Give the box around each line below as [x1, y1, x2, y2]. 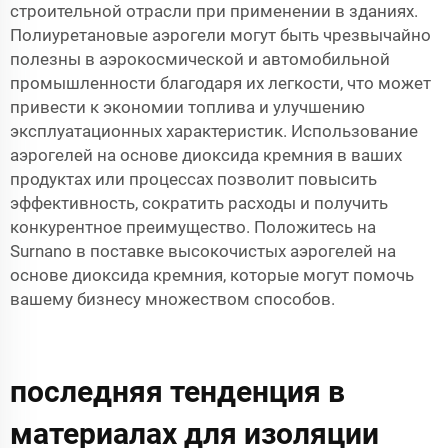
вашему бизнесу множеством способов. [10, 289, 335, 310]
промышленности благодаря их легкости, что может [10, 73, 431, 94]
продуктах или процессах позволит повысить [10, 169, 377, 190]
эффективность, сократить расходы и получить [10, 193, 388, 214]
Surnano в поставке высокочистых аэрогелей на [10, 241, 396, 262]
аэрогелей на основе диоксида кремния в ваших [10, 145, 402, 166]
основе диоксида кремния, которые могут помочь [10, 265, 414, 286]
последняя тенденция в [10, 374, 345, 410]
